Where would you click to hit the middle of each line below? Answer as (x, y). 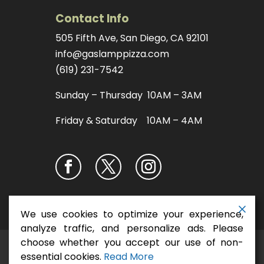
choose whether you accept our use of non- (132, 242)
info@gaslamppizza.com (112, 54)
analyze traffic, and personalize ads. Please (132, 228)
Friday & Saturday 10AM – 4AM (128, 121)
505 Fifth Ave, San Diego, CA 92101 (132, 38)
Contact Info (92, 19)
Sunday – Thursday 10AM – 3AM (128, 95)
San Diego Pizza (168, 252)
